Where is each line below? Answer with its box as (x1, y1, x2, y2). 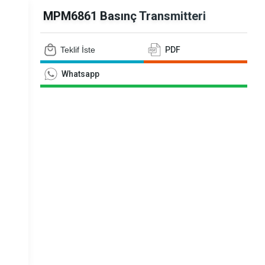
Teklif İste (60, 44, 95, 54)
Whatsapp (61, 69, 99, 79)
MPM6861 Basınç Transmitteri (43, 9, 206, 23)
